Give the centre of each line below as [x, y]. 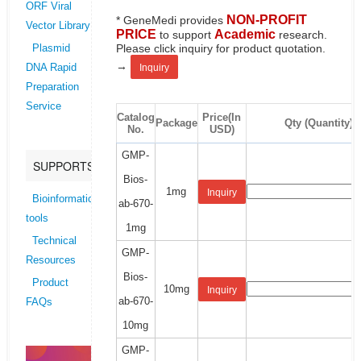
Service [43, 107]
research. [303, 35]
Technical [54, 241]
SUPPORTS [63, 166]
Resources [50, 261]
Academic [245, 34]
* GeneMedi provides [171, 20]
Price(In [222, 117]
